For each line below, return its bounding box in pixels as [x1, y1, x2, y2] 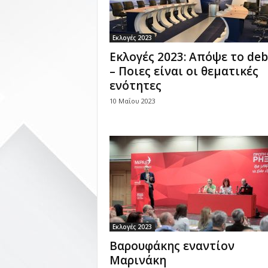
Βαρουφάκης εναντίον [109, 238, 234, 254]
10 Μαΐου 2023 [109, 96, 156, 105]
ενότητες [109, 78, 162, 93]
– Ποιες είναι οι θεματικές [109, 63, 258, 79]
